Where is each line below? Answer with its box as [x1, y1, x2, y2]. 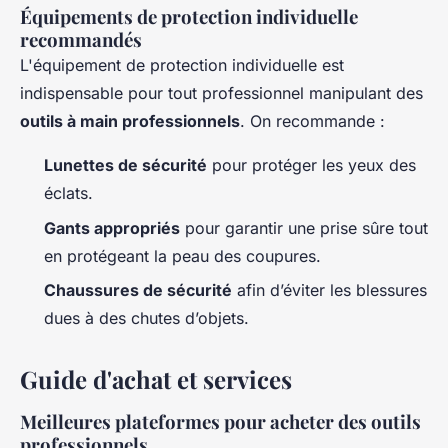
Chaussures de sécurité [44, 280, 232, 301]
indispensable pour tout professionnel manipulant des [20, 83, 423, 104]
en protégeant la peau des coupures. [44, 245, 321, 266]
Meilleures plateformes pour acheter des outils [20, 409, 421, 435]
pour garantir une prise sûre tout [180, 217, 428, 238]
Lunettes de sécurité [44, 155, 207, 176]
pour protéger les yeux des [207, 155, 416, 176]
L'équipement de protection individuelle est [20, 55, 344, 76]
